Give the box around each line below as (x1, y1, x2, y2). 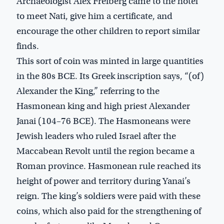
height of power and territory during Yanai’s (16, 175, 190, 186)
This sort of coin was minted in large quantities (16, 55, 203, 66)
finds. (16, 40, 39, 51)
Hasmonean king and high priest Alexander (16, 100, 190, 111)
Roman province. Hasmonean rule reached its (16, 160, 201, 171)
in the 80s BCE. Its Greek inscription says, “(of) (16, 70, 204, 81)
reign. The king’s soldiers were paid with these (16, 190, 200, 201)
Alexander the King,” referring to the (16, 85, 159, 96)
